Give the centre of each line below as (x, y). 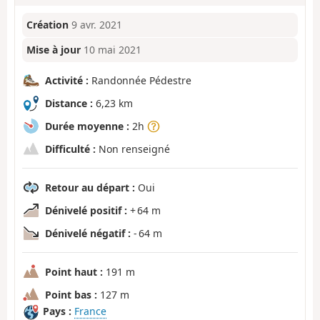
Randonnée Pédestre (140, 81)
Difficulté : (70, 149)
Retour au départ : (90, 188)
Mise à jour (54, 50)
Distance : (69, 104)
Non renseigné (133, 149)
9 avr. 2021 (97, 25)
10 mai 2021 (113, 50)
